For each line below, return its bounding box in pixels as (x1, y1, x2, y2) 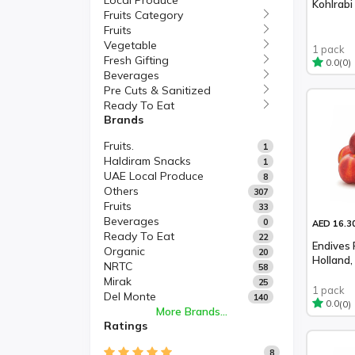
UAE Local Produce (104, 169, 204, 183)
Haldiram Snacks (104, 154, 191, 168)
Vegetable (104, 38, 157, 52)
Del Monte (104, 289, 156, 303)
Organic (104, 244, 145, 258)
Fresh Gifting (104, 53, 169, 67)
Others (104, 184, 139, 198)
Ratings (104, 319, 147, 333)
